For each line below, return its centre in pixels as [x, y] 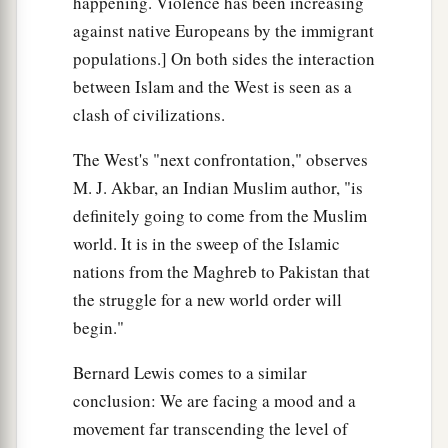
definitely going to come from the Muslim [220, 215]
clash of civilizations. [149, 114]
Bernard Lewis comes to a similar [190, 372]
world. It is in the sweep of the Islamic [206, 243]
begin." [98, 327]
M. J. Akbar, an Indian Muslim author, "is [218, 187]
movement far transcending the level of [210, 428]
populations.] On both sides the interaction [224, 58]
